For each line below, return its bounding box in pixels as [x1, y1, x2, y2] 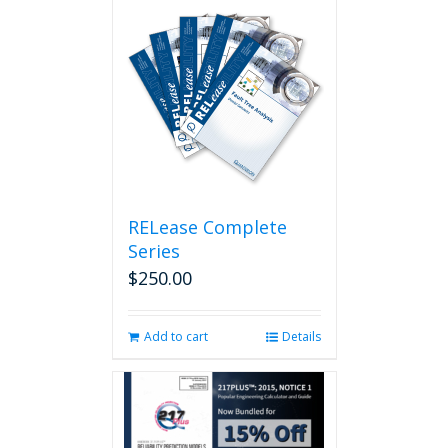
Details [281, 327, 321, 345]
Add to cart [143, 327, 208, 345]
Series [127, 238, 180, 263]
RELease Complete [127, 214, 287, 239]
